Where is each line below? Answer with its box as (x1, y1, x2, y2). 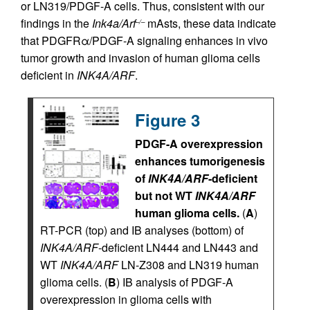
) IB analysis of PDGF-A (116, 274, 233, 290)
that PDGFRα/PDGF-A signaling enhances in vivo (21, 33, 268, 48)
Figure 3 (135, 108, 200, 131)
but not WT (135, 188, 195, 203)
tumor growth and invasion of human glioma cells (21, 50, 260, 66)
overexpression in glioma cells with (40, 291, 212, 307)
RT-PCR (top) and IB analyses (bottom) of (40, 222, 244, 238)
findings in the (21, 15, 92, 31)
